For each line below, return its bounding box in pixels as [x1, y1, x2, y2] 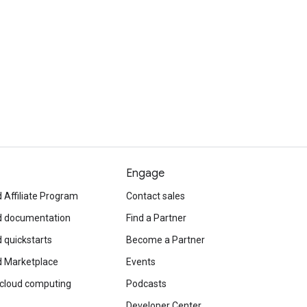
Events [126, 256, 156, 267]
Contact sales [126, 191, 185, 201]
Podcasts [126, 278, 167, 289]
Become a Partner [126, 234, 205, 245]
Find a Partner [126, 212, 186, 223]
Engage [126, 167, 164, 180]
